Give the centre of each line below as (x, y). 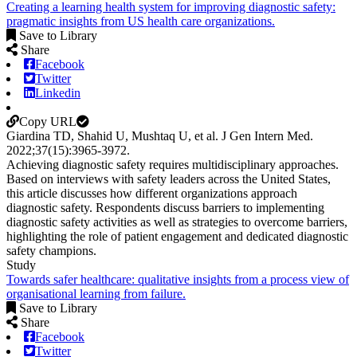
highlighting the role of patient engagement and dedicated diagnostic (177, 236)
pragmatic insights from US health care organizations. (141, 21)
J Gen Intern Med (266, 135)
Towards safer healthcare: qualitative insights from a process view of (178, 279)
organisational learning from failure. (96, 293)
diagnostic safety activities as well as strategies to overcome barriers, (177, 222)
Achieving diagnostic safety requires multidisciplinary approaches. (173, 164)
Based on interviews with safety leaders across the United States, (169, 178)
